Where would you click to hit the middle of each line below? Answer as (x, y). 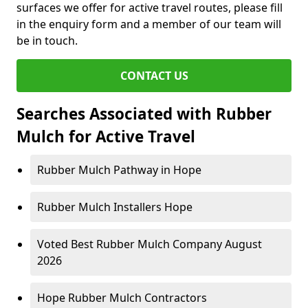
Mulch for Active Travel (106, 136)
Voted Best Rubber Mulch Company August (150, 244)
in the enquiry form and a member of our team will (149, 24)
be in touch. (47, 41)
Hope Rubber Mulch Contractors (122, 298)
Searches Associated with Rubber (144, 114)
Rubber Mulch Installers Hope (115, 207)
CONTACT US (154, 76)
